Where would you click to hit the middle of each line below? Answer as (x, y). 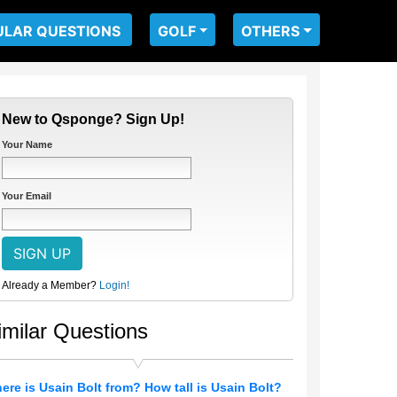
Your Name (27, 144)
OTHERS (271, 31)
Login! (114, 285)
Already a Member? (49, 285)
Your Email (27, 196)
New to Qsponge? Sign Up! (93, 119)
